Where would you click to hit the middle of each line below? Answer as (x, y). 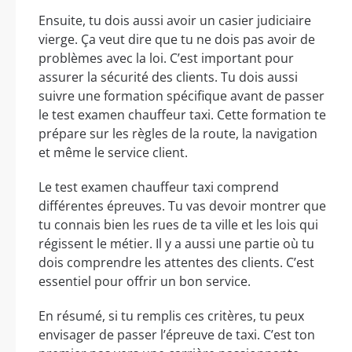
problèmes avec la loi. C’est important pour (166, 59)
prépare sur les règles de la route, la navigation (178, 134)
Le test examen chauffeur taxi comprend (159, 187)
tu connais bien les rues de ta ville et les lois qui (178, 225)
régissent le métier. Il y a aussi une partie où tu (176, 244)
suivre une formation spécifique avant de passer (181, 96)
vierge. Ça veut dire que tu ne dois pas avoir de (177, 40)
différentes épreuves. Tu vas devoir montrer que (182, 206)
